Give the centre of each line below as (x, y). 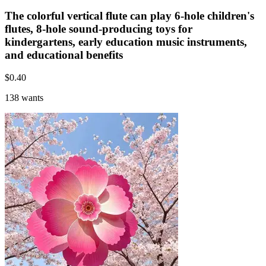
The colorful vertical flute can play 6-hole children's (129, 15)
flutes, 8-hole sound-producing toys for (99, 28)
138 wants (24, 98)
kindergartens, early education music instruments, (126, 42)
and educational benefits (64, 55)
